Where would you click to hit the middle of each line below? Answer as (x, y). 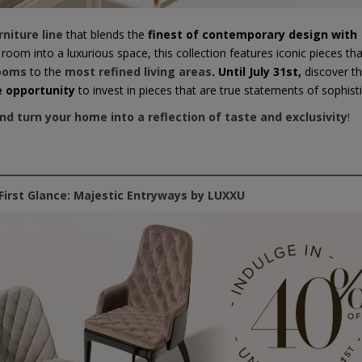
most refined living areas (138, 72)
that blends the (105, 35)
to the (47, 72)
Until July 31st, (261, 72)
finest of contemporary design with (253, 35)
